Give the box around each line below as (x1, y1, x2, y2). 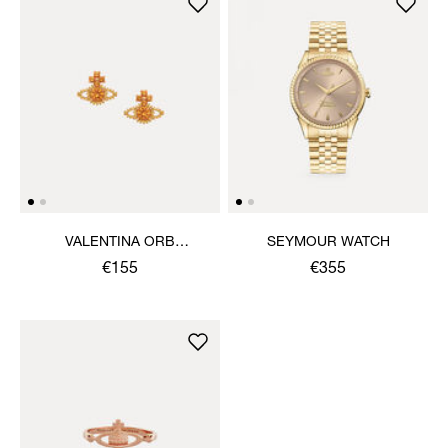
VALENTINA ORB (65, 235, 175, 250)
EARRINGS (84, 255, 156, 270)
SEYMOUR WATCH (266, 235, 390, 250)
